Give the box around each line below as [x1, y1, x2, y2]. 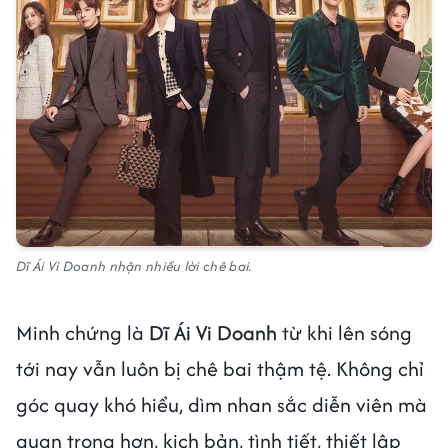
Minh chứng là [16, 317, 149, 347]
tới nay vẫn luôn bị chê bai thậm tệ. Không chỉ [16, 353, 424, 383]
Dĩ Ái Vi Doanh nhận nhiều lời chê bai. [16, 255, 253, 276]
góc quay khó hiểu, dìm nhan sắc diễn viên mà [16, 389, 427, 419]
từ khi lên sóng [277, 317, 412, 347]
